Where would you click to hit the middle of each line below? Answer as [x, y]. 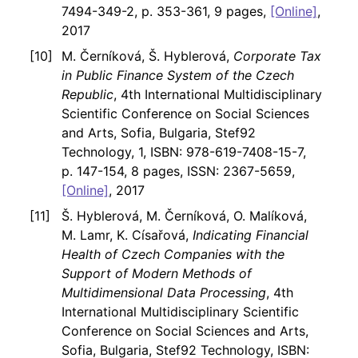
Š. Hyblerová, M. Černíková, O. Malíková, [184, 216]
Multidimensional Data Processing [163, 293]
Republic [87, 95]
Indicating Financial [250, 235]
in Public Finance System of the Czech [177, 76]
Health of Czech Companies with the [173, 255]
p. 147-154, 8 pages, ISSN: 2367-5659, [178, 171]
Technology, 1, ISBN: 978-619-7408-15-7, [183, 152]
